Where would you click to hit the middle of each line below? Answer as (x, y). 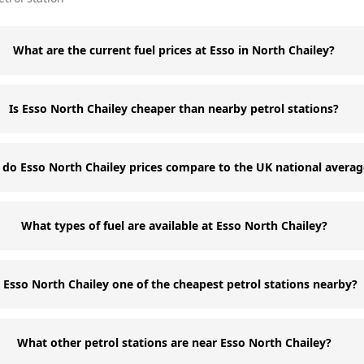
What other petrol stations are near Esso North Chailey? (174, 342)
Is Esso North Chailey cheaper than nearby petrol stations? (174, 108)
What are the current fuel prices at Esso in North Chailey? (174, 50)
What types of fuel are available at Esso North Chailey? (174, 225)
